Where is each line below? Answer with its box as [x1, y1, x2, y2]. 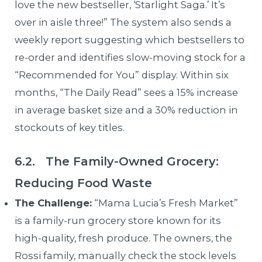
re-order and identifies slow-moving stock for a [15, 51, 246, 64]
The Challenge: [15, 196, 92, 209]
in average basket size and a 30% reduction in [15, 104, 239, 116]
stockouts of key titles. [15, 122, 125, 134]
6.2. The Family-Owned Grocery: [15, 154, 219, 168]
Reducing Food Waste [15, 175, 153, 190]
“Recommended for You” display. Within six [15, 69, 229, 81]
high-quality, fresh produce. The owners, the [15, 232, 233, 244]
